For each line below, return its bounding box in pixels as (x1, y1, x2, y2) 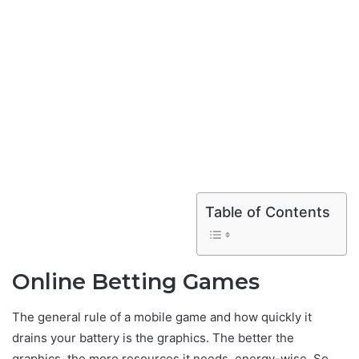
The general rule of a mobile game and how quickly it (12, 309, 312, 325)
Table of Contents (205, 204, 330, 221)
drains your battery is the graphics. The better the (12, 329, 294, 345)
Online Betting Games (12, 268, 260, 296)
